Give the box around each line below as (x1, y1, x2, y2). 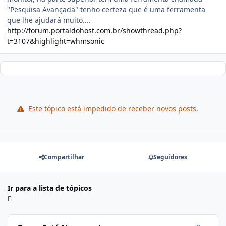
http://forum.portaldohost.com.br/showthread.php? (7, 26, 182, 36)
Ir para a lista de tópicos (8, 183, 92, 193)
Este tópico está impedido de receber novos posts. (26, 103, 198, 114)
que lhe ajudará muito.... (7, 15, 91, 25)
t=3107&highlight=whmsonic (7, 36, 104, 46)
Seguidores (153, 152, 187, 161)
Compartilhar (44, 152, 85, 161)
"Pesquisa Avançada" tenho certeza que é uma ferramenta (7, 5, 205, 15)
